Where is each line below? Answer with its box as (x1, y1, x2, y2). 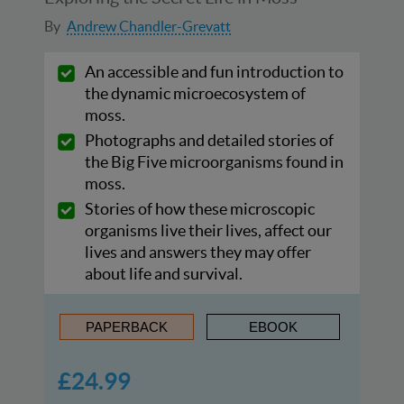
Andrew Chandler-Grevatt (67, 17, 231, 34)
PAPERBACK (85, 318, 168, 335)
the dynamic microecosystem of (85, 83, 306, 103)
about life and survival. (85, 263, 243, 283)
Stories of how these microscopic (85, 198, 315, 218)
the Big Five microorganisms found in (85, 151, 344, 171)
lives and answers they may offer (85, 242, 311, 262)
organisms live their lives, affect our (85, 220, 332, 240)
